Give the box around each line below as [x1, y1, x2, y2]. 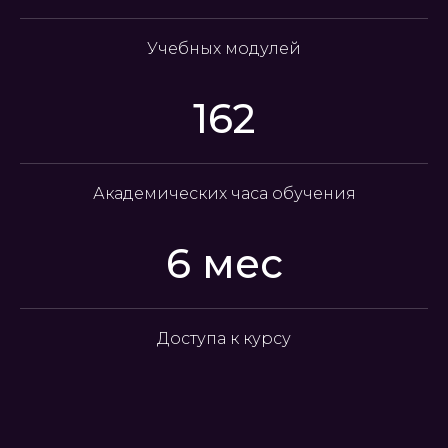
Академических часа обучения [92, 184, 356, 203]
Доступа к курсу [157, 329, 291, 348]
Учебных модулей [147, 39, 301, 58]
